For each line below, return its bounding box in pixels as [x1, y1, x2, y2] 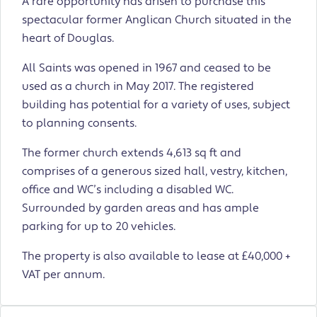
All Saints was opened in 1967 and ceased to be [22, 61, 271, 76]
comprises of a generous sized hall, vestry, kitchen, [22, 164, 287, 179]
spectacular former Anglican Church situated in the [22, 13, 292, 28]
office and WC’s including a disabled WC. [22, 183, 234, 197]
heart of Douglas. [22, 31, 114, 46]
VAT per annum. [22, 267, 105, 282]
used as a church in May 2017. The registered [22, 79, 254, 94]
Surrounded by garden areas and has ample [22, 201, 259, 216]
